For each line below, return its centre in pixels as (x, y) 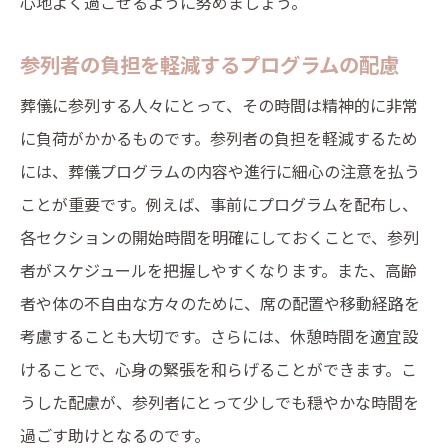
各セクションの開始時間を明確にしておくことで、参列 (219, 237)
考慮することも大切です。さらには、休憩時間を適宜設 (219, 336)
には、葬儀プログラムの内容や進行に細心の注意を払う (220, 171)
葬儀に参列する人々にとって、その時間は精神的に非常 (219, 105)
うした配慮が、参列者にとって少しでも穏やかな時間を (219, 402)
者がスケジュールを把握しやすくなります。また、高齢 (218, 270)
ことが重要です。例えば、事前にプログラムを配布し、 (219, 204)
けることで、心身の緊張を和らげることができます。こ (218, 369)
